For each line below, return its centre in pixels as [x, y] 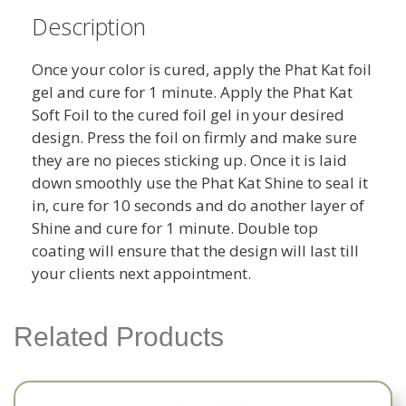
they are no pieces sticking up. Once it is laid [189, 160]
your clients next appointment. [141, 274]
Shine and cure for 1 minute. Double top [175, 228]
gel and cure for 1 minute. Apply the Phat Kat [192, 92]
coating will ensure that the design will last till [195, 251]
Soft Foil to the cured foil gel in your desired [188, 115]
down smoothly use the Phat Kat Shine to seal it [200, 183]
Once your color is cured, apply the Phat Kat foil [202, 70]
